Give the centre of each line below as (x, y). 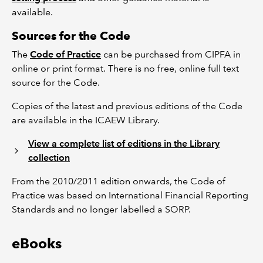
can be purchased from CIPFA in (171, 54)
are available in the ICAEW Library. (86, 120)
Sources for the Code (71, 36)
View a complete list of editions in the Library (124, 144)
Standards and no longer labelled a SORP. (101, 209)
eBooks (37, 243)
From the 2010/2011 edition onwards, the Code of (119, 181)
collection (49, 158)
